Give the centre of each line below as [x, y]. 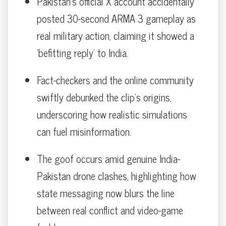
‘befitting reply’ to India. [82, 52]
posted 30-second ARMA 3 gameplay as [116, 18]
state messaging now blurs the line [106, 193]
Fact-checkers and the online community [115, 80]
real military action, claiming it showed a [116, 35]
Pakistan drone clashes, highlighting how [117, 176]
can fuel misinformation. [84, 131]
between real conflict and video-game [110, 210]
